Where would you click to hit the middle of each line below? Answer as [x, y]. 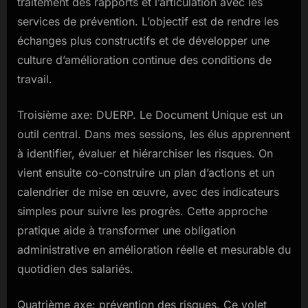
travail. [35, 79]
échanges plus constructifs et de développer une [143, 41]
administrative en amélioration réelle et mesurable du [154, 250]
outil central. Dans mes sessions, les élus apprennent [154, 134]
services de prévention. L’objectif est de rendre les [148, 22]
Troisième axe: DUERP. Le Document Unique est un [150, 115]
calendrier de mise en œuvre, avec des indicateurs [148, 192]
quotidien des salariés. [75, 269]
